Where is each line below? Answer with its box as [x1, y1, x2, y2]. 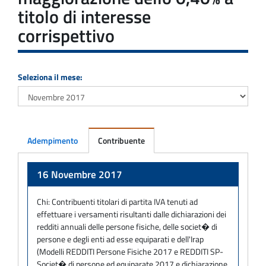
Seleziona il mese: [18, 70, 83, 83]
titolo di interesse [18, 3, 151, 30]
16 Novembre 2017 [37, 166, 122, 182]
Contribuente [98, 134, 145, 147]
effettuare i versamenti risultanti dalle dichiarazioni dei [37, 207, 226, 220]
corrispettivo [18, 22, 115, 49]
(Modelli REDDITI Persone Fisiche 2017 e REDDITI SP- [37, 245, 223, 258]
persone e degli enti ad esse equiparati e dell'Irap [37, 232, 204, 245]
